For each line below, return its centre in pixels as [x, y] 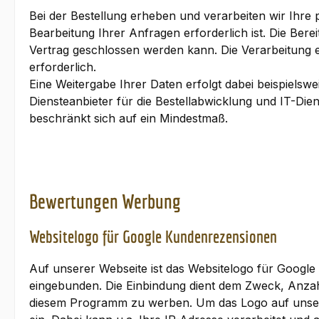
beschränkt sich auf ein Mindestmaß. [129, 118]
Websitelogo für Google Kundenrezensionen [153, 236]
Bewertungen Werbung [105, 201]
